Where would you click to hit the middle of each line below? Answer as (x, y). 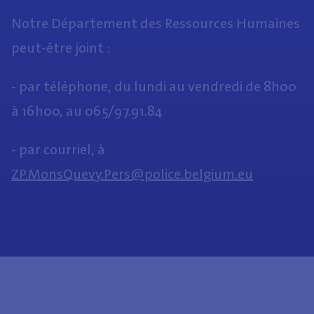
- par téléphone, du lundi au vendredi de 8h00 (154, 86)
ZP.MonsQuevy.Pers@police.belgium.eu (132, 173)
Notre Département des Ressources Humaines (156, 23)
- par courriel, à (58, 149)
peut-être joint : (61, 47)
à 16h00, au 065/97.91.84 (87, 110)
